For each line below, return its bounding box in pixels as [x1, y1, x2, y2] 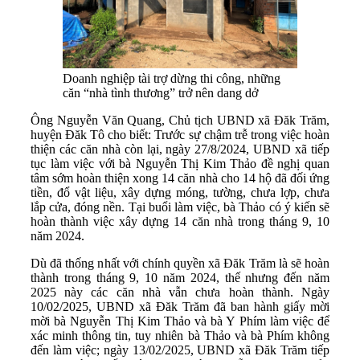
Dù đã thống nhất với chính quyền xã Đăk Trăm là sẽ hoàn [31, 256, 329, 271]
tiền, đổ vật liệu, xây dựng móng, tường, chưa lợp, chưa [31, 186, 329, 200]
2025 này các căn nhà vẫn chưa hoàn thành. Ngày [31, 285, 329, 300]
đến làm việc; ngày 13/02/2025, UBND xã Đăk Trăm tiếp [31, 343, 329, 358]
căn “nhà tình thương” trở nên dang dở [63, 86, 258, 100]
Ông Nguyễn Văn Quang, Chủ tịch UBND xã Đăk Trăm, [31, 113, 329, 128]
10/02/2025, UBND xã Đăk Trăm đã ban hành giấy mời [31, 300, 329, 314]
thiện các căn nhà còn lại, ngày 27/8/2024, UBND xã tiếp [31, 142, 329, 157]
